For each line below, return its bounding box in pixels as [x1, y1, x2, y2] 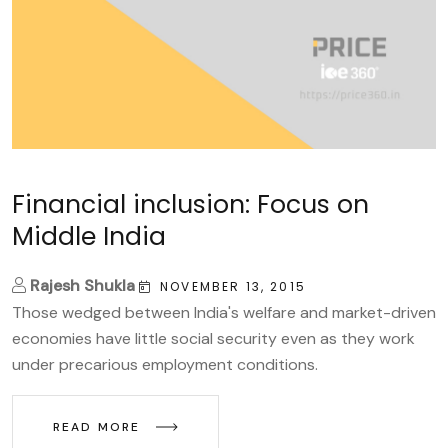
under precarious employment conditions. [12, 353, 318, 375]
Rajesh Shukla [30, 274, 135, 296]
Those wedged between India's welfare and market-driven [12, 301, 436, 323]
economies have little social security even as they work [12, 327, 415, 349]
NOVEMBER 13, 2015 [160, 277, 306, 295]
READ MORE [53, 418, 146, 435]
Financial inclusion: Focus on [12, 186, 369, 222]
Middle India [12, 218, 166, 254]
